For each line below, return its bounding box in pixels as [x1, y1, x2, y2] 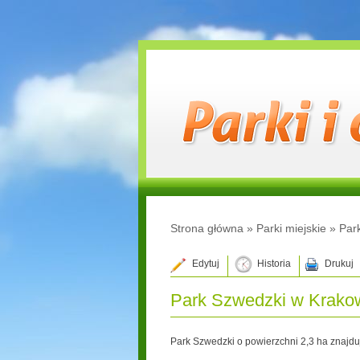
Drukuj [325, 258, 354, 269]
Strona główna [170, 222, 243, 235]
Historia [257, 258, 291, 269]
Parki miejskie [256, 222, 326, 235]
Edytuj [192, 258, 219, 269]
